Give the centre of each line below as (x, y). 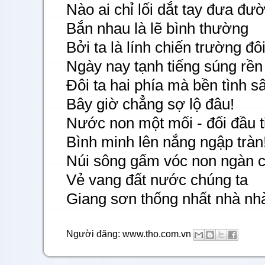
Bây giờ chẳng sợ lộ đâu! (150, 104)
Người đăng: (94, 234)
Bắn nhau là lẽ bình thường (157, 28)
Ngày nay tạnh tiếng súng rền (164, 66)
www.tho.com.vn (157, 234)
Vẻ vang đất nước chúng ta (157, 180)
